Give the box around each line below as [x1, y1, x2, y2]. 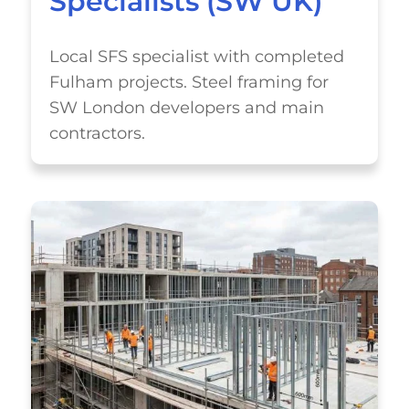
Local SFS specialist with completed [48, 47, 344, 66]
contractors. [48, 123, 145, 142]
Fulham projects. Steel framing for [48, 72, 329, 91]
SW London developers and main [48, 98, 324, 117]
